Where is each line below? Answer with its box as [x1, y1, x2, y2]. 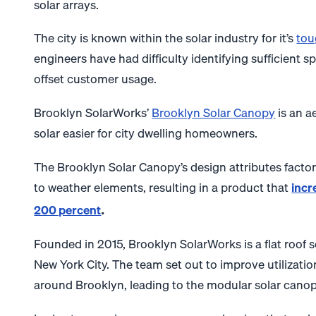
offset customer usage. [34, 69, 157, 89]
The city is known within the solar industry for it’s [34, 28, 297, 48]
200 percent [34, 200, 102, 219]
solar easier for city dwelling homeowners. [34, 123, 258, 143]
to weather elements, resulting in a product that [34, 177, 292, 197]
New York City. [34, 255, 113, 274]
